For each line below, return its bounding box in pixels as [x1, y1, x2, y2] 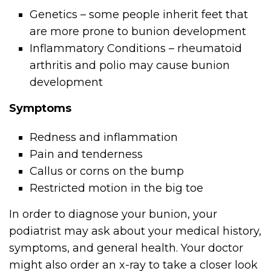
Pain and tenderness [30, 148, 143, 162]
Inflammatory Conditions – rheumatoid [30, 42, 243, 55]
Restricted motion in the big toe [30, 181, 204, 195]
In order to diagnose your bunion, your [9, 207, 217, 221]
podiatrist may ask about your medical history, [9, 224, 261, 238]
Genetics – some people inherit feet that [30, 8, 249, 21]
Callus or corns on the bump [30, 165, 184, 178]
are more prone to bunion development [30, 25, 247, 38]
